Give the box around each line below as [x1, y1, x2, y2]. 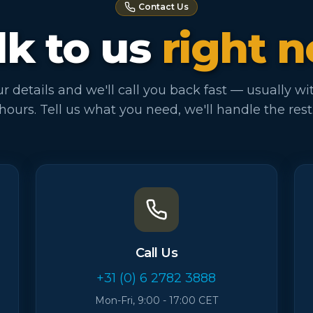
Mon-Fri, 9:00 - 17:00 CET [94, 294, 218, 307]
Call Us [135, 245, 178, 261]
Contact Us [138, 1, 189, 12]
